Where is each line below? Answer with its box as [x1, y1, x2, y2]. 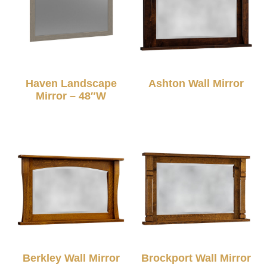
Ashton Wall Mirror [148, 77, 244, 90]
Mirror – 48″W [36, 90, 107, 103]
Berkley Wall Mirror [22, 252, 120, 265]
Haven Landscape [25, 77, 117, 90]
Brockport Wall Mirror [141, 252, 251, 265]
